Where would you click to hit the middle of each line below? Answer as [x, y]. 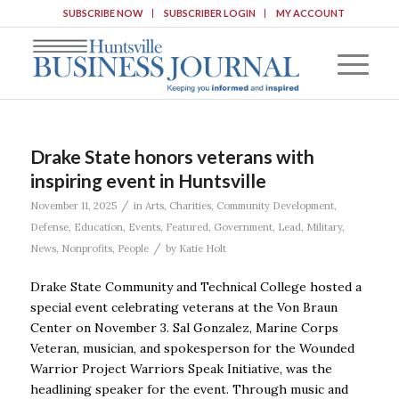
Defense [49, 227]
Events [144, 227]
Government [243, 227]
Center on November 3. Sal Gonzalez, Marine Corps [184, 327]
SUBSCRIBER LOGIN [209, 13]
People [133, 248]
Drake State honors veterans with [172, 156]
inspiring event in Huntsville [148, 180]
